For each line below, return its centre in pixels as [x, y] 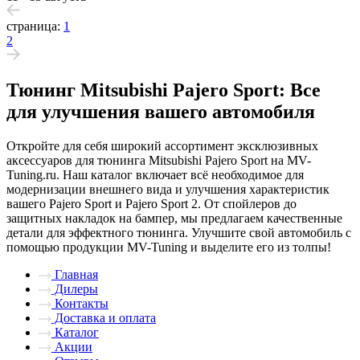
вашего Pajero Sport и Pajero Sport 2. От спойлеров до [151, 203]
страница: [33, 26]
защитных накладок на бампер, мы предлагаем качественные [174, 218]
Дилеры [75, 288]
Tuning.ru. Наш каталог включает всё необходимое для [155, 174]
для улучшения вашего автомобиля [161, 111]
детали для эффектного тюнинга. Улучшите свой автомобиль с [179, 232]
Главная [75, 274]
